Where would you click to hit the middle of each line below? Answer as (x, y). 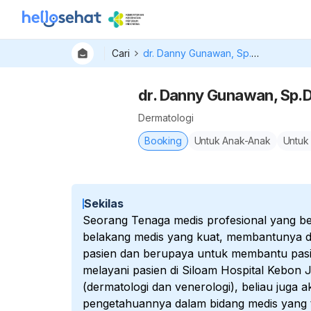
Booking (163, 141)
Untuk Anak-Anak (232, 141)
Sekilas (104, 203)
